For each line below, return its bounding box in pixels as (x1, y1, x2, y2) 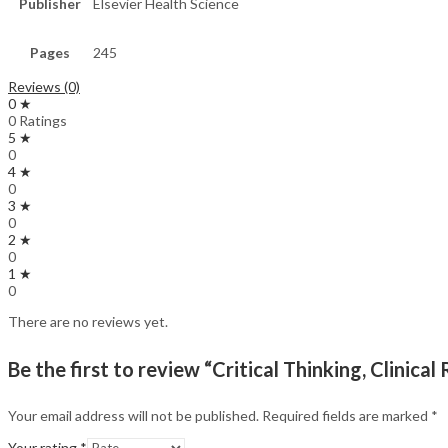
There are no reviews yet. (8, 313, 168, 331)
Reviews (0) (8, 78, 80, 96)
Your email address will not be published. (8, 407, 259, 425)
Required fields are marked (262, 407, 431, 425)
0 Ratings (8, 112, 67, 130)
